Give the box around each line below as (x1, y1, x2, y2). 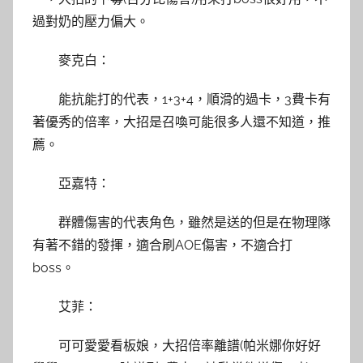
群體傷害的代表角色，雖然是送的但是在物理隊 (58, 214, 331, 230)
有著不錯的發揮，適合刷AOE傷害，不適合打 (32, 237, 293, 253)
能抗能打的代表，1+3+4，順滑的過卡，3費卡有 (58, 91, 331, 107)
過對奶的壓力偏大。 (32, 13, 149, 29)
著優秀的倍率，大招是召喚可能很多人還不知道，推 (32, 113, 331, 130)
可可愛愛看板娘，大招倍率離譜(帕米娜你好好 (58, 337, 321, 353)
